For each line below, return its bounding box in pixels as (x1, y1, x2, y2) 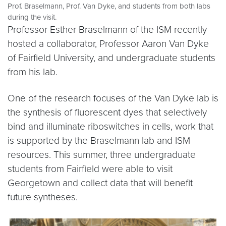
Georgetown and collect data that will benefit (8, 177, 193, 189)
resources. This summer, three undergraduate (8, 149, 196, 160)
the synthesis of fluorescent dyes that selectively (8, 106, 207, 118)
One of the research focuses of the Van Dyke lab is (8, 92, 218, 104)
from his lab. (8, 66, 58, 78)
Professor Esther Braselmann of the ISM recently (8, 24, 207, 35)
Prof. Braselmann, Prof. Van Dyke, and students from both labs (8, 2, 210, 11)
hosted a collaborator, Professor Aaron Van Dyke (8, 38, 209, 49)
